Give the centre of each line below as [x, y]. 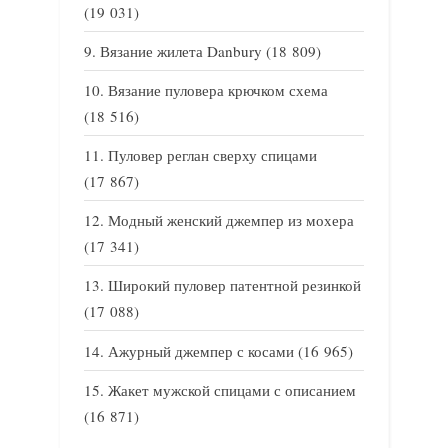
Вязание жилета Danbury [181, 50]
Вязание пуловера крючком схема [218, 89]
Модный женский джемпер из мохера [231, 220]
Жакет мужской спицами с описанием [232, 389]
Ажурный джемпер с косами [201, 350]
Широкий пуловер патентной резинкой [234, 285]
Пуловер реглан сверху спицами [212, 155]
